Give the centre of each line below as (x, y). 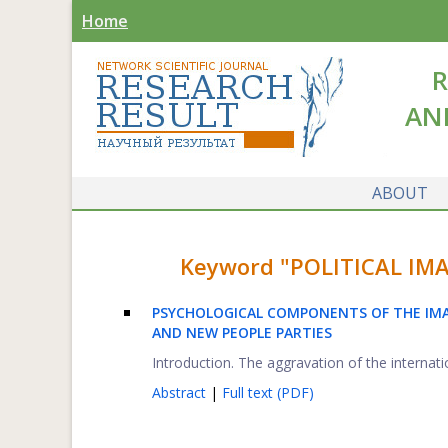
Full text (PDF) (268, 392)
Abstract (181, 392)
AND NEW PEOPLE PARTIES (242, 332)
